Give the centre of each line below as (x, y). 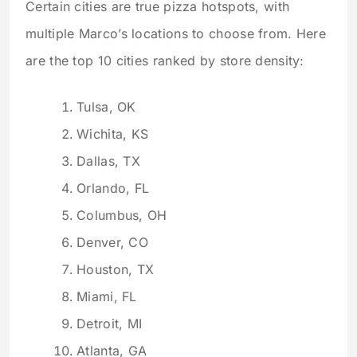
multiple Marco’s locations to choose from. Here (176, 33)
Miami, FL (107, 296)
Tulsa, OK (106, 106)
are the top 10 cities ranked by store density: (165, 60)
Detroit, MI (110, 323)
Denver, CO (112, 242)
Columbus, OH (122, 215)
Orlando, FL (113, 188)
